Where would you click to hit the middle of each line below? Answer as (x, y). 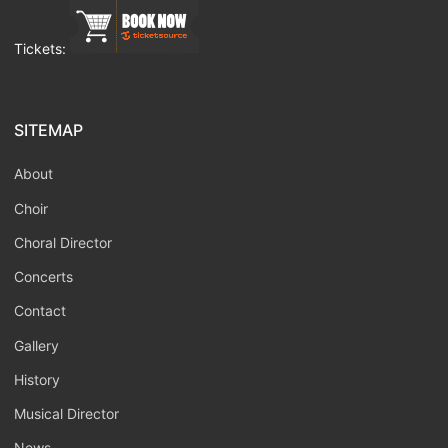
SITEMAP (48, 130)
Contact (40, 311)
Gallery (36, 345)
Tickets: (42, 49)
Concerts (43, 277)
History (37, 379)
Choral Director (63, 242)
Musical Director (66, 414)
